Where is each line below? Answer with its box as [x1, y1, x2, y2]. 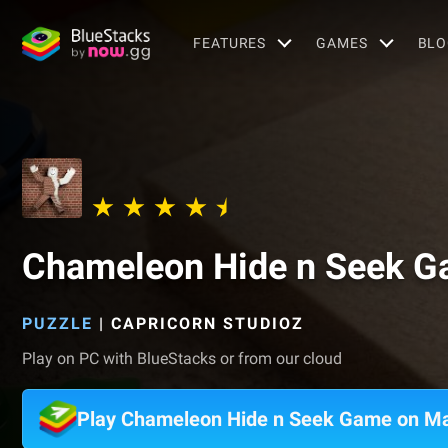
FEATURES [193, 34, 267, 51]
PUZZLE [22, 314, 93, 333]
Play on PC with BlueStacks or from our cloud [22, 349, 342, 368]
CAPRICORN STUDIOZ [111, 314, 304, 333]
